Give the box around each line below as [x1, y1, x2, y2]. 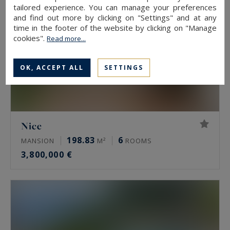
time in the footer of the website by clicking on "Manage [13, 22, 217, 33]
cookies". [13, 32, 47, 43]
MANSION [21, 136, 54, 146]
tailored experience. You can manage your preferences [13, 2, 217, 12]
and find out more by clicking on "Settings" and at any [13, 12, 217, 23]
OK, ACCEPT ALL [20, 63, 84, 72]
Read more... [47, 33, 86, 43]
